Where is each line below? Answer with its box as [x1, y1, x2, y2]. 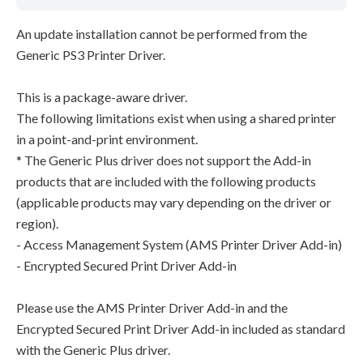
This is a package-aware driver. [16, 89, 187, 105]
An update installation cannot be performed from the [16, 26, 307, 41]
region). [16, 216, 58, 231]
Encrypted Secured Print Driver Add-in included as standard [16, 321, 345, 336]
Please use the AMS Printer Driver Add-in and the [16, 300, 288, 315]
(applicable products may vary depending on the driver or [16, 194, 331, 210]
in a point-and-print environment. [16, 131, 198, 147]
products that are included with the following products [16, 173, 316, 189]
